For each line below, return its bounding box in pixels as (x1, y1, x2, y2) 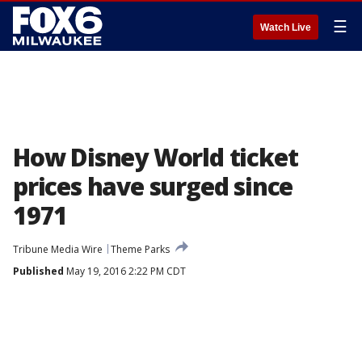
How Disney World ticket (13, 141, 298, 174)
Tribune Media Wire (13, 242, 103, 256)
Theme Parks (111, 242, 170, 256)
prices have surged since (13, 170, 293, 203)
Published (13, 264, 64, 278)
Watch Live (260, 22, 311, 33)
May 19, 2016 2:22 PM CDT (64, 264, 186, 278)
